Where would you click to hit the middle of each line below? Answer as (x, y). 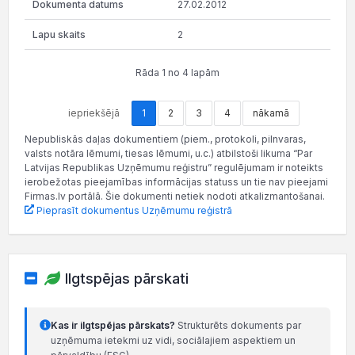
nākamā (271, 113)
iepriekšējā (94, 113)
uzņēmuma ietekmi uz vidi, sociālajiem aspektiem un (173, 341)
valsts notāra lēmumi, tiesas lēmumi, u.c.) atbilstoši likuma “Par (168, 153)
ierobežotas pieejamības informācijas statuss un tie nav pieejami (176, 181)
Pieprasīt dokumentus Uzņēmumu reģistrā (133, 210)
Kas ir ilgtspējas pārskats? (113, 326)
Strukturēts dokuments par (238, 326)
